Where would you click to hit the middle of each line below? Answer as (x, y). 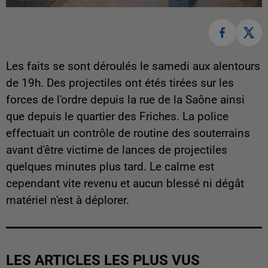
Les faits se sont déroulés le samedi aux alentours (133, 66)
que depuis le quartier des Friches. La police (117, 116)
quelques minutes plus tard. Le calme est (110, 167)
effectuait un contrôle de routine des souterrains (128, 133)
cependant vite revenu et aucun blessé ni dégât (125, 183)
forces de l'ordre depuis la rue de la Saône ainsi (125, 100)
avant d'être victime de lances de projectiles (117, 150)
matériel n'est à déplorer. (68, 200)
